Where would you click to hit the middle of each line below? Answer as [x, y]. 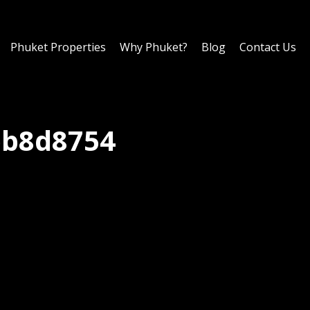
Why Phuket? [154, 47]
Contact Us [268, 47]
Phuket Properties [58, 47]
